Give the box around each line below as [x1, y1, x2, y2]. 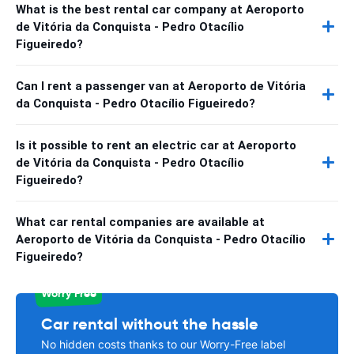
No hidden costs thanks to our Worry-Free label [41, 337, 285, 351]
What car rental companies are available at [16, 214, 265, 229]
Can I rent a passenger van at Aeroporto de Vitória [16, 78, 306, 93]
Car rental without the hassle [41, 313, 258, 334]
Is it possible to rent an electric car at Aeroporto [16, 137, 296, 153]
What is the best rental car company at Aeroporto [16, 2, 304, 17]
